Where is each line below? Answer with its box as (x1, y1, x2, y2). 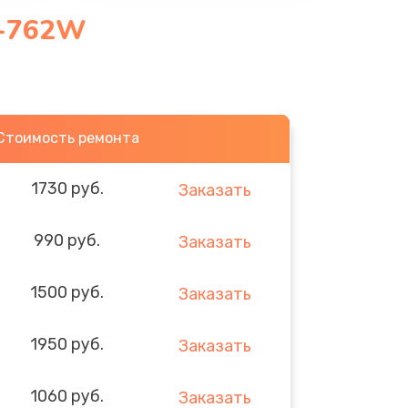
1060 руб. (30, 385, 105, 406)
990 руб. (34, 229, 101, 250)
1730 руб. (30, 178, 104, 199)
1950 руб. (30, 333, 105, 354)
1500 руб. (30, 281, 105, 302)
